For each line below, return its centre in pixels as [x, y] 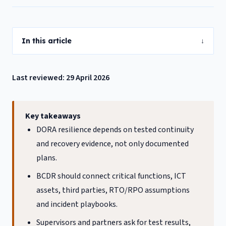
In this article [47, 41]
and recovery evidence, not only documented [113, 144]
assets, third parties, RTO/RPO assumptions [113, 190]
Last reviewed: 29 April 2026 [61, 78]
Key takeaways [53, 116]
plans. [47, 158]
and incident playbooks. [77, 204]
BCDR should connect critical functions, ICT [111, 176]
